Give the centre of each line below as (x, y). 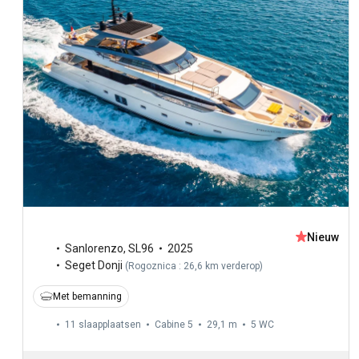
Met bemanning (87, 296)
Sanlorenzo (94, 248)
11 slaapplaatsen (103, 324)
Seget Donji (94, 265)
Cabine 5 (174, 324)
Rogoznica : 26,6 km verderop (194, 266)
